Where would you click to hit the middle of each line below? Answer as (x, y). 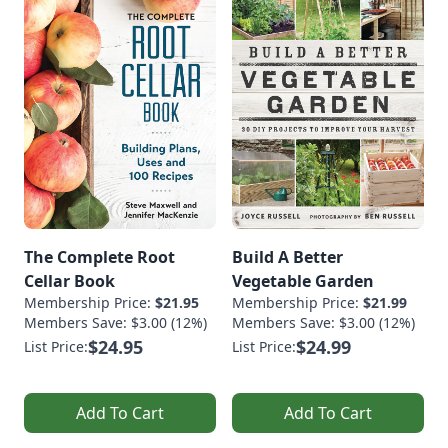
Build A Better (287, 256)
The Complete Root (99, 256)
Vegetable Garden (303, 280)
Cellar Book (69, 280)
